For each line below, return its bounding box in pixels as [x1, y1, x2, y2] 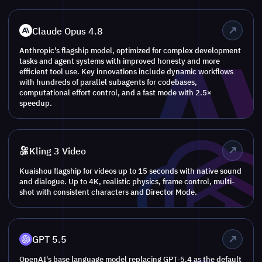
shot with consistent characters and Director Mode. [19, 187, 198, 196]
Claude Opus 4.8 [32, 24, 103, 37]
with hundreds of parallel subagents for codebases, [19, 77, 198, 87]
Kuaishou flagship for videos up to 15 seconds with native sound [19, 166, 242, 175]
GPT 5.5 [32, 233, 67, 246]
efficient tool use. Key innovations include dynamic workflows [19, 67, 234, 77]
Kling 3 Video [29, 144, 86, 157]
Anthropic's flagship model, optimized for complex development [19, 46, 242, 56]
